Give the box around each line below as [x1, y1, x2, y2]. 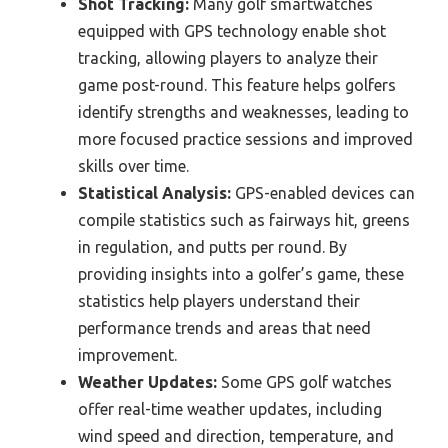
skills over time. [78, 156, 189, 175]
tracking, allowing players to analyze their [78, 48, 378, 67]
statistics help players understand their [78, 291, 360, 310]
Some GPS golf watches [217, 372, 392, 391]
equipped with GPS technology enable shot [78, 21, 386, 40]
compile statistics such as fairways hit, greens [78, 210, 410, 229]
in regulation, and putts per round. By [78, 237, 347, 256]
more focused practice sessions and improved [78, 129, 413, 148]
